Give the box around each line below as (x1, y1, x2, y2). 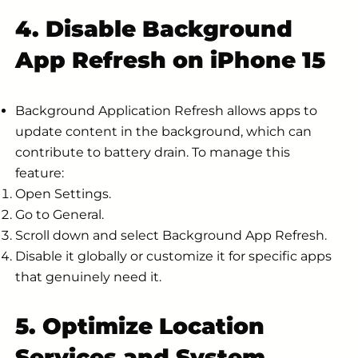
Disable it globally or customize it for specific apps (15, 249, 332, 265)
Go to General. (15, 207, 104, 223)
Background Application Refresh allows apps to (15, 103, 317, 119)
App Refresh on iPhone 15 (15, 46, 325, 74)
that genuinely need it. (15, 269, 161, 285)
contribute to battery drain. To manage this (15, 145, 290, 161)
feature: (15, 165, 64, 181)
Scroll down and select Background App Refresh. (15, 228, 327, 244)
